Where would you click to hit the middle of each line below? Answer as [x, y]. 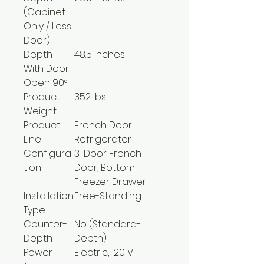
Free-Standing [108, 196]
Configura [47, 153]
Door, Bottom [105, 167]
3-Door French [108, 153]
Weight [40, 111]
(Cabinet [44, 12]
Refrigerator [103, 139]
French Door [103, 125]
